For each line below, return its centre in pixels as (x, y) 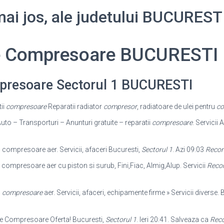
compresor (120, 106)
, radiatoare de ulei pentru (176, 106)
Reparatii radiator (75, 106)
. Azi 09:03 (189, 149)
